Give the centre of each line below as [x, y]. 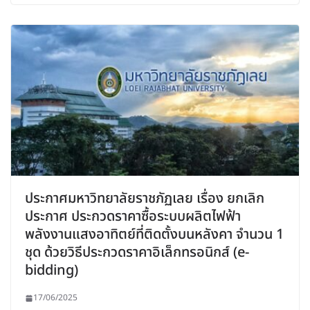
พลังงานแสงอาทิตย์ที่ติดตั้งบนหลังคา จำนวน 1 [154, 235]
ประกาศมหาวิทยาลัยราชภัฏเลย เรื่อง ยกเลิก [145, 199]
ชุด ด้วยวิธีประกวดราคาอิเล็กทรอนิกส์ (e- [137, 253]
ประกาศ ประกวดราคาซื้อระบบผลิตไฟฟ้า [133, 217]
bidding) [52, 271]
